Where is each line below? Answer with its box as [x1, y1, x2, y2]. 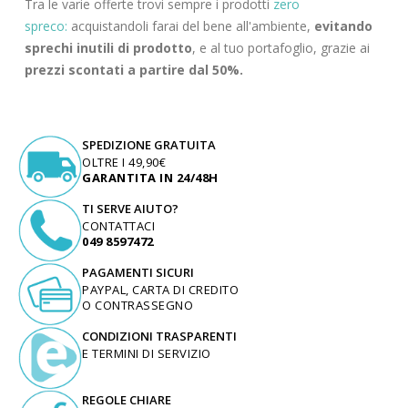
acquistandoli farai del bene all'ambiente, [66, 17, 314, 36]
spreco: [24, 17, 67, 36]
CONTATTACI [82, 217, 155, 234]
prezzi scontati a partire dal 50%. [24, 61, 243, 79]
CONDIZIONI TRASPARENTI [82, 327, 237, 344]
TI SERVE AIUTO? [82, 199, 178, 217]
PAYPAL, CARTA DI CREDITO [82, 280, 239, 298]
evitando [313, 17, 372, 36]
